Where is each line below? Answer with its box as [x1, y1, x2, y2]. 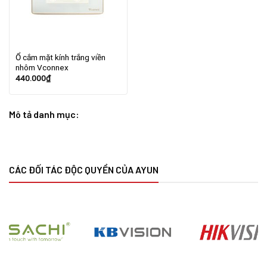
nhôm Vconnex [15, 63, 69, 73]
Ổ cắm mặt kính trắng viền [15, 52, 105, 63]
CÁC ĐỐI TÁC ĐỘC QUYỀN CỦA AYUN [9, 164, 159, 176]
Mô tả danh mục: [9, 108, 79, 120]
